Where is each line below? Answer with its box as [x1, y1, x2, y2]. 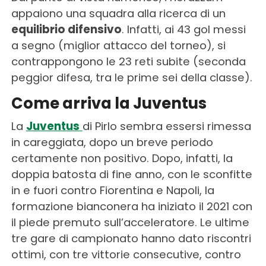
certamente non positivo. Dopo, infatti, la [11, 150, 233, 166]
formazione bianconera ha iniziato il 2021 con [11, 198, 252, 214]
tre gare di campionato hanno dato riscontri [11, 230, 251, 246]
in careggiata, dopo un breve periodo [11, 134, 213, 150]
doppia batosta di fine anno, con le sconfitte [11, 166, 252, 182]
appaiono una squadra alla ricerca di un [11, 5, 226, 21]
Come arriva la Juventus [11, 92, 207, 114]
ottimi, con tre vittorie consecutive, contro [11, 246, 241, 262]
